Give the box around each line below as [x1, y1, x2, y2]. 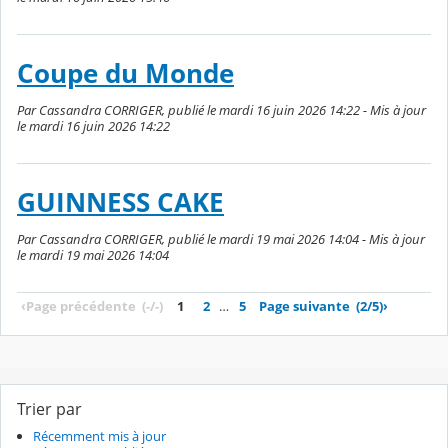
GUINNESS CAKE [17, 184, 224, 220]
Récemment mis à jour [33, 427, 166, 446]
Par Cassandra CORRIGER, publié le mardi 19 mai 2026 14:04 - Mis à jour [17, 230, 425, 249]
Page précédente [26, 297, 136, 316]
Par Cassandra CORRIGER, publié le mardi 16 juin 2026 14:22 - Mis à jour [17, 101, 426, 120]
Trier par [17, 398, 82, 421]
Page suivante [259, 297, 350, 316]
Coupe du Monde [17, 55, 234, 91]
